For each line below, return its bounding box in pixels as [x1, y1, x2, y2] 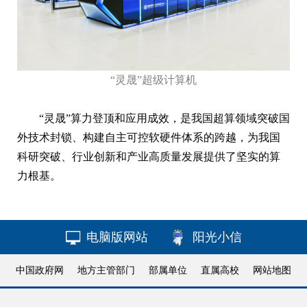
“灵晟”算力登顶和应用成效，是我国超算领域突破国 [39, 112, 290, 125]
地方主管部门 [77, 265, 135, 276]
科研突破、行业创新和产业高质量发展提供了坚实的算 [17, 151, 280, 163]
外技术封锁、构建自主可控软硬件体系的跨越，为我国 [17, 132, 280, 144]
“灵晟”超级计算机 [110, 74, 197, 86]
